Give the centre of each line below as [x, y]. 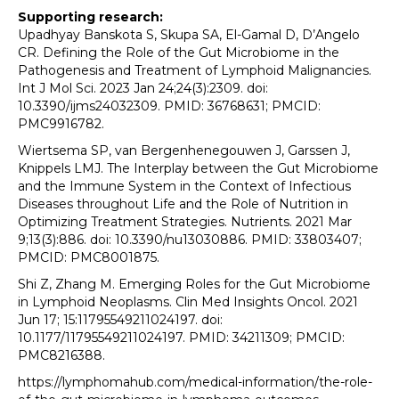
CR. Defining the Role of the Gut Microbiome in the [179, 52]
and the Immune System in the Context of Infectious [184, 186]
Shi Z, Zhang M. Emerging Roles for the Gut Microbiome [194, 284]
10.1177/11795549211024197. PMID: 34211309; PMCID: [181, 337]
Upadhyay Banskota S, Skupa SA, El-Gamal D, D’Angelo [189, 34]
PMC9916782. [61, 123]
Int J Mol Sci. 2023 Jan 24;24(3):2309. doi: [143, 88]
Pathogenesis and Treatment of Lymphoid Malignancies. [195, 70]
